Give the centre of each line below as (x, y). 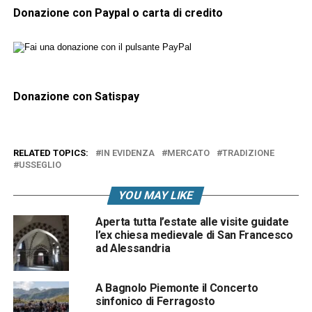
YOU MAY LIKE (156, 195)
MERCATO (188, 153)
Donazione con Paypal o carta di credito (118, 13)
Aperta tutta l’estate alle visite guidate (192, 221)
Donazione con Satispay (76, 96)
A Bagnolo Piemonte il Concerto (177, 288)
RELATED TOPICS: (50, 153)
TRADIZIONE (248, 153)
